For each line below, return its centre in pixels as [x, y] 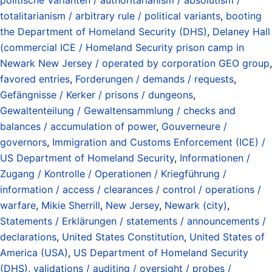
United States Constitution [123, 236]
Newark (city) [196, 205]
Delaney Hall [241, 31]
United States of [227, 236]
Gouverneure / [194, 126]
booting [244, 15]
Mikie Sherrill [71, 205]
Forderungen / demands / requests [155, 79]
